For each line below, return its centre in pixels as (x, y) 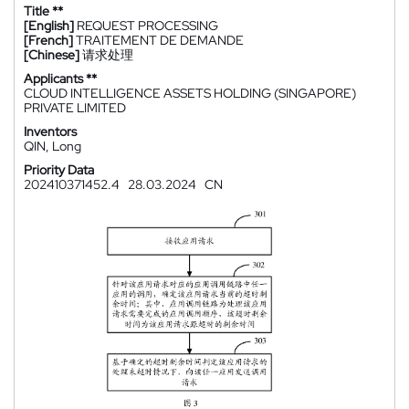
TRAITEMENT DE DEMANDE (160, 40)
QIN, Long (52, 146)
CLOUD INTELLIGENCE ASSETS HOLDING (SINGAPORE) (190, 93)
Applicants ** (60, 79)
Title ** (43, 11)
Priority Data (59, 170)
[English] (49, 26)
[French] (48, 40)
